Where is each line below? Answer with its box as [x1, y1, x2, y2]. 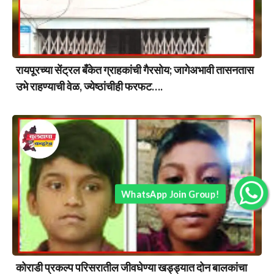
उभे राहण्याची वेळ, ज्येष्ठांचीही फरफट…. [16, 80, 163, 94]
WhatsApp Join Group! [121, 188, 220, 199]
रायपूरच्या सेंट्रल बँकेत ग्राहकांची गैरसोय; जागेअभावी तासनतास [16, 63, 254, 77]
